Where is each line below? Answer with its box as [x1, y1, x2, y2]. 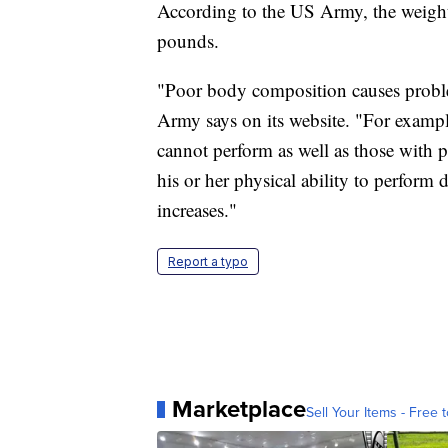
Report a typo [168, 254, 248, 270]
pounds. [157, 28, 219, 54]
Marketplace [172, 391, 306, 428]
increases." [157, 197, 237, 223]
